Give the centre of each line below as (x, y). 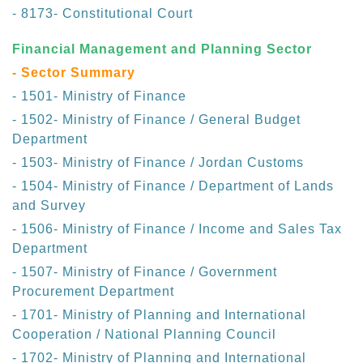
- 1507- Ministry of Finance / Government (145, 272)
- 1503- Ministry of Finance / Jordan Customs (158, 163)
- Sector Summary (74, 73)
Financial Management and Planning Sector (162, 49)
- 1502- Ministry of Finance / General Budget (156, 120)
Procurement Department (93, 292)
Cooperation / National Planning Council (144, 335)
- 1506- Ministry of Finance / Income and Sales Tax (177, 229)
